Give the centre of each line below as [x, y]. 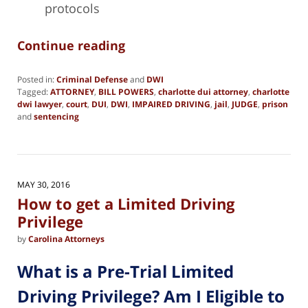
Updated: [34, 129]
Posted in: [36, 80]
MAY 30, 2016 [44, 185]
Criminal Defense [92, 80]
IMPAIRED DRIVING [171, 104]
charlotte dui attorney [203, 92]
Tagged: [33, 92]
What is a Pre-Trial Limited [125, 271]
